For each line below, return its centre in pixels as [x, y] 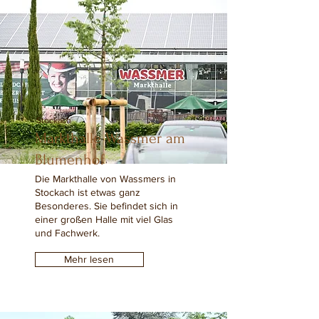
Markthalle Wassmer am [110, 138]
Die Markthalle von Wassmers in [105, 179]
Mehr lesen [89, 259]
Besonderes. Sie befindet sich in [106, 206]
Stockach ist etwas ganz [87, 192]
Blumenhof [69, 159]
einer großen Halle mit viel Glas [104, 219]
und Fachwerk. [67, 233]
